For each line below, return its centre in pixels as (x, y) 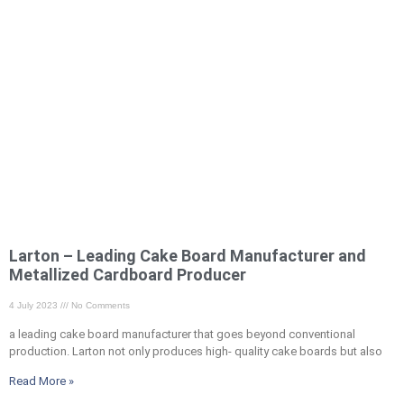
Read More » (41, 381)
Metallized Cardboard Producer (128, 275)
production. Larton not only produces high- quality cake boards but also (196, 352)
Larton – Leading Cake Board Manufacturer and (188, 256)
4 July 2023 (35, 306)
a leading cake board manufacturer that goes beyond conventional (182, 335)
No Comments (99, 306)
